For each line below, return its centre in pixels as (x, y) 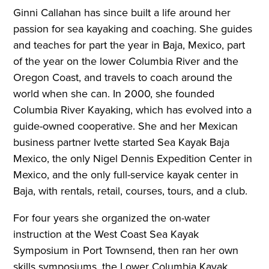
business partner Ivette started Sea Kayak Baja (122, 142)
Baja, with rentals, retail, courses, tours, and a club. (131, 191)
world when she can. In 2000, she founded (114, 93)
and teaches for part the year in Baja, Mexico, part (129, 45)
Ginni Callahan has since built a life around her (122, 12)
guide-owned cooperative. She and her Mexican (126, 126)
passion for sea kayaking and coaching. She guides (133, 29)
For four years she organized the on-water (112, 218)
